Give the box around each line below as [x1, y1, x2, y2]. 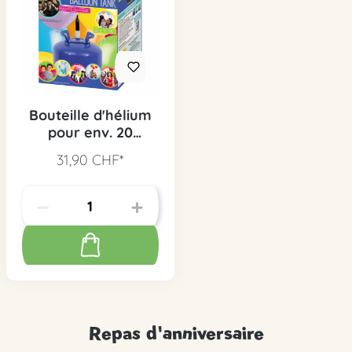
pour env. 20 [47, 123, 133, 141]
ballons [65, 141, 115, 159]
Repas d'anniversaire [88, 321, 264, 345]
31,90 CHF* [57, 151, 123, 169]
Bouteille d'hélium [28, 106, 152, 124]
